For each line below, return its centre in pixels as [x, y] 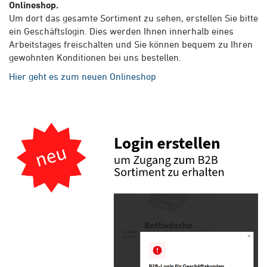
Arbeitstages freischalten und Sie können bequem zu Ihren [131, 44]
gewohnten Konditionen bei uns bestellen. [96, 58]
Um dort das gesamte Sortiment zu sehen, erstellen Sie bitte [133, 18]
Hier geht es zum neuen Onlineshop [83, 77]
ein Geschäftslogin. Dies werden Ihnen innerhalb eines [121, 31]
